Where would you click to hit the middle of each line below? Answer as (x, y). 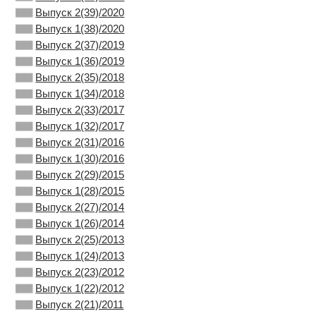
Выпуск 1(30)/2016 (80, 158)
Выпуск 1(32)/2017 (80, 126)
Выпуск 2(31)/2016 (80, 142)
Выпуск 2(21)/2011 (80, 304)
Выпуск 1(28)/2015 (80, 191)
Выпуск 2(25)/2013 (80, 239)
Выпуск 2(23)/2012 (80, 272)
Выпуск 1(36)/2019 (80, 61)
